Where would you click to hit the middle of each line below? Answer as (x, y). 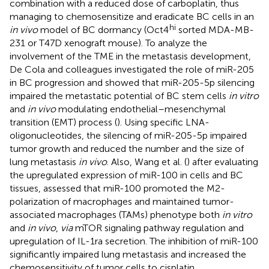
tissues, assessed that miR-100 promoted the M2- (117, 188)
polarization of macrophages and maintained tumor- (122, 201)
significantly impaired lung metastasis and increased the (128, 254)
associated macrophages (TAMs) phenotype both (116, 214)
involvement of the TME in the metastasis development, (130, 56)
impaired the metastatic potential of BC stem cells (119, 95)
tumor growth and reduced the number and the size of (127, 148)
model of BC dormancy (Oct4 (103, 29)
